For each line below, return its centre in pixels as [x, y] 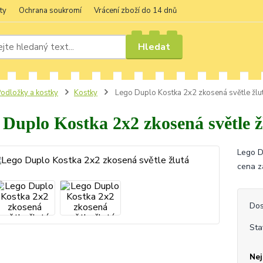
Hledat [154, 47]
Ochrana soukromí [50, 11]
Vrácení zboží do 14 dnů [135, 11]
